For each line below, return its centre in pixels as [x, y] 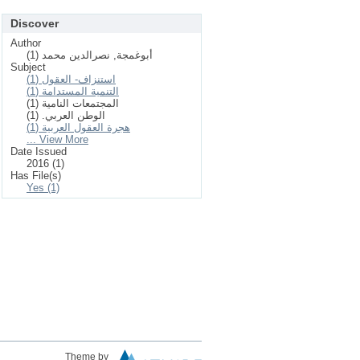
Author [26, 43]
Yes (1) [43, 188]
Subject [28, 67]
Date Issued [39, 151]
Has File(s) [36, 176]
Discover [35, 23]
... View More [57, 139]
